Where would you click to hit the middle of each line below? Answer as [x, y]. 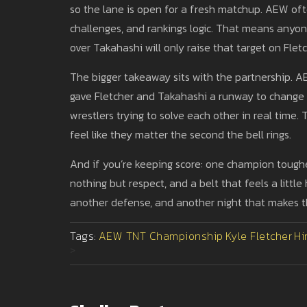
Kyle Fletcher [258, 235]
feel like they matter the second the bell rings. [181, 134]
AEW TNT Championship [161, 235]
